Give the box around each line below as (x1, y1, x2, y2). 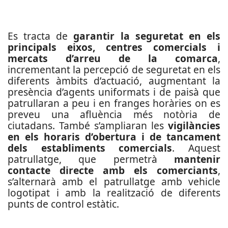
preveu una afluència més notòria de (8, 107, 220, 121)
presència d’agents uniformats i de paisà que (8, 85, 220, 99)
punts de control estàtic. (8, 197, 119, 211)
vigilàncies (168, 119, 220, 132)
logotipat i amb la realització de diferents (8, 186, 220, 199)
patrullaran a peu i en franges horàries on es (8, 96, 220, 110)
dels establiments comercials (8, 141, 173, 155)
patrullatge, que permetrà (8, 152, 174, 166)
